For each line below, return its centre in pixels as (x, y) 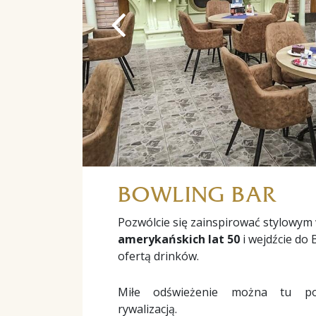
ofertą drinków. (158, 256)
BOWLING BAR (196, 194)
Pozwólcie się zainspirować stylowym (215, 222)
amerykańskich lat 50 (179, 239)
